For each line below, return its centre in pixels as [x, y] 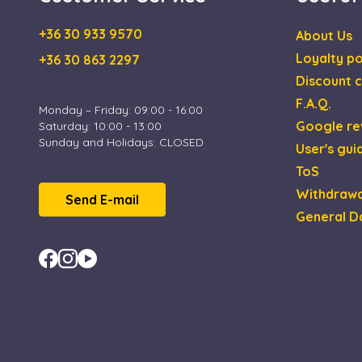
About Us [324, 35]
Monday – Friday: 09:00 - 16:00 [121, 109]
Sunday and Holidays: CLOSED [121, 142]
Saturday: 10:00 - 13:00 [100, 126]
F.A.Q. [314, 103]
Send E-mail [102, 199]
